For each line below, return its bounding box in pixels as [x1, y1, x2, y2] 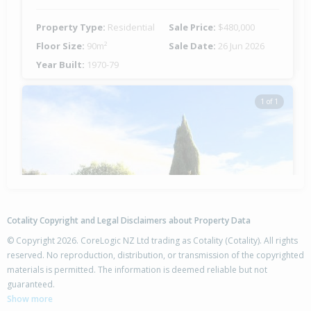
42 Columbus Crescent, [36, 273, 150, 287]
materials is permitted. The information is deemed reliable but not [7, 264, 267, 276]
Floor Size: [36, 40, 87, 53]
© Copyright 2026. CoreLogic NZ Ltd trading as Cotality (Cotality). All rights [7, 235, 298, 247]
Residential [108, 21, 155, 34]
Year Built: [36, 58, 87, 72]
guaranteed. [7, 278, 55, 291]
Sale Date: [169, 40, 218, 53]
